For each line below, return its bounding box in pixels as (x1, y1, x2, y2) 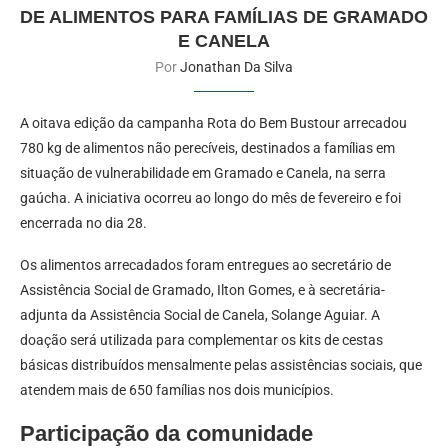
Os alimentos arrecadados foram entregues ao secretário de (20, 257, 391, 274)
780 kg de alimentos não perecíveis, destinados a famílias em (20, 140, 395, 157)
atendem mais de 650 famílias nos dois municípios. (20, 382, 334, 399)
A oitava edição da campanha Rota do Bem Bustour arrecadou (20, 115, 407, 132)
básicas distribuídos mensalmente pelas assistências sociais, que (20, 357, 422, 374)
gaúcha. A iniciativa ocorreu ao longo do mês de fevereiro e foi (20, 190, 401, 207)
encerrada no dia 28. (20, 215, 147, 232)
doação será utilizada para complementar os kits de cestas (20, 332, 383, 349)
